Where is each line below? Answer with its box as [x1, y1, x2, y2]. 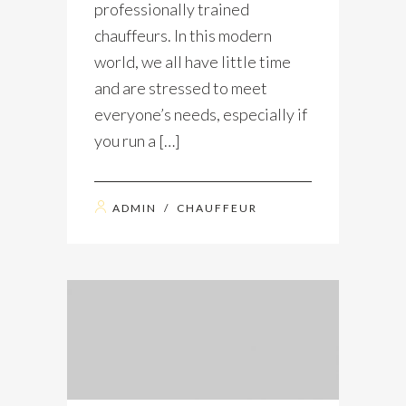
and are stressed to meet [94, 77, 267, 98]
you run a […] [94, 130, 180, 150]
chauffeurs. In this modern [94, 24, 272, 45]
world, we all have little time [94, 51, 291, 72]
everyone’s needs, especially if [94, 103, 307, 124]
